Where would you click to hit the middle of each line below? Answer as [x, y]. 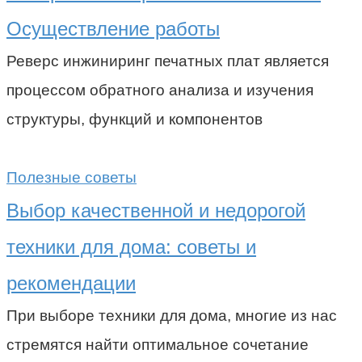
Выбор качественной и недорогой [156, 210]
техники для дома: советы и [131, 246]
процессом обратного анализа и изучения [160, 90]
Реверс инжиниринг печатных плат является [168, 61]
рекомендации [71, 283]
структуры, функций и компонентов [135, 119]
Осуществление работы [113, 28]
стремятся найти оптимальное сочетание [158, 344]
